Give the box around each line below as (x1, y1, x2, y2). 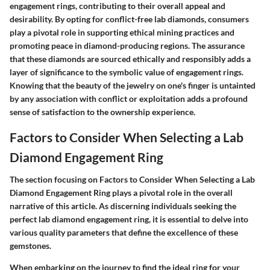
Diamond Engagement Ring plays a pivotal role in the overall (10, 187, 233, 198)
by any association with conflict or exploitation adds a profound (10, 93, 248, 104)
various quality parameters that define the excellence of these (10, 227, 238, 238)
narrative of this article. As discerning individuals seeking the (10, 201, 236, 212)
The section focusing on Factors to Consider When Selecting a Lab (10, 174, 255, 185)
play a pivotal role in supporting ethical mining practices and (10, 27, 234, 37)
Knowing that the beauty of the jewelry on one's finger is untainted (10, 80, 256, 90)
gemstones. (10, 240, 51, 251)
